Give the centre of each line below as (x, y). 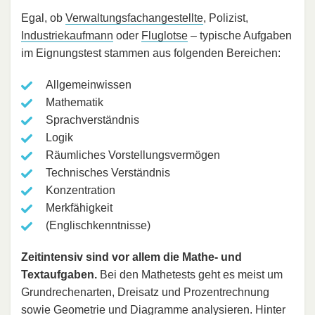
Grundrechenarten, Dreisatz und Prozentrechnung (145, 292)
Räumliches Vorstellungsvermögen (133, 155)
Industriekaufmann (67, 36)
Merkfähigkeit (79, 208)
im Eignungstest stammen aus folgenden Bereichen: (151, 53)
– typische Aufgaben (240, 36)
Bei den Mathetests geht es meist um (190, 275)
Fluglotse (165, 36)
